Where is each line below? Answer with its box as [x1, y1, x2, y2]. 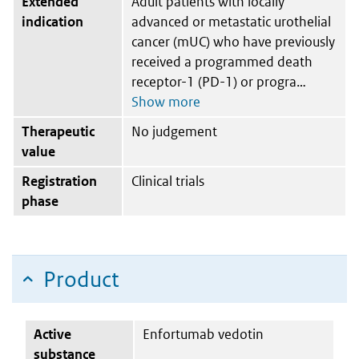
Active [34, 325, 71, 343]
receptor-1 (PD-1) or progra [131, 72, 296, 91]
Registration [22, 171, 97, 190]
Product [43, 265, 119, 292]
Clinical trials [131, 171, 204, 190]
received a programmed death [131, 52, 313, 71]
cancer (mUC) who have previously [131, 32, 335, 50]
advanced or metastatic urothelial [131, 12, 331, 30]
